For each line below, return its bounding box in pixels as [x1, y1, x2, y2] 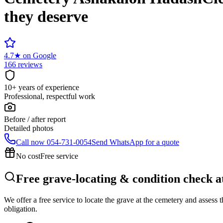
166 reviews [4, 60, 42, 69]
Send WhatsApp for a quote [92, 137, 179, 146]
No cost [16, 151, 40, 160]
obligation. [4, 204, 37, 213]
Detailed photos [4, 123, 53, 132]
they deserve [4, 7, 88, 26]
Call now [16, 137, 45, 146]
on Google [23, 51, 56, 60]
